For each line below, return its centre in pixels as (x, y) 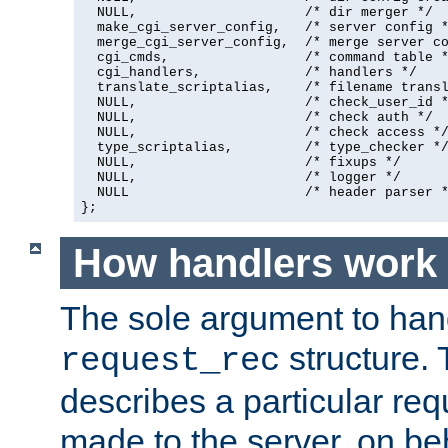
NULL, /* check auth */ (257, 118)
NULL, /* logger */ (241, 178)
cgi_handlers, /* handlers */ (249, 73)
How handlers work (254, 262)
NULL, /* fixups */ (241, 163)
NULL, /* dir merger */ (257, 13)
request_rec (170, 361)
